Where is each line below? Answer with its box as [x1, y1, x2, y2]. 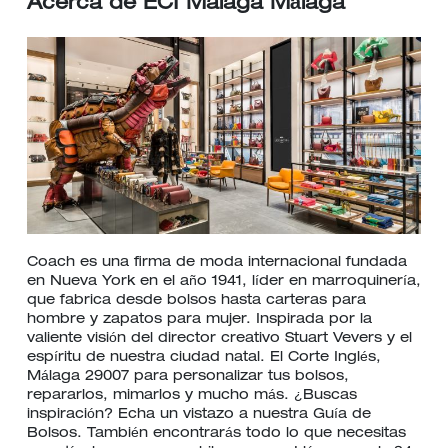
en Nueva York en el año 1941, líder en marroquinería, [27, 275, 421, 289]
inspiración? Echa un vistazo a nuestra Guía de [27, 408, 371, 422]
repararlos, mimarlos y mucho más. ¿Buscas [27, 389, 357, 403]
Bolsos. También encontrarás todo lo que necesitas [27, 427, 406, 441]
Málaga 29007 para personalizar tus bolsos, [27, 370, 349, 384]
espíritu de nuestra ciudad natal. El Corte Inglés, [27, 351, 381, 365]
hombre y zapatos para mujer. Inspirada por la [27, 313, 372, 327]
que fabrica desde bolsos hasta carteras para [27, 294, 366, 308]
